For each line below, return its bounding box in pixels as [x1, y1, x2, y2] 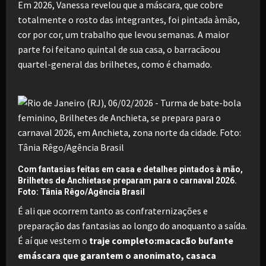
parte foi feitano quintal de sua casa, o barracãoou [18, 43, 220, 55]
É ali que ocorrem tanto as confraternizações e [18, 204, 208, 217]
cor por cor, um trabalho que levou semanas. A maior [18, 28, 229, 40]
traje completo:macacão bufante [89, 234, 233, 246]
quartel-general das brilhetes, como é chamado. [18, 58, 212, 70]
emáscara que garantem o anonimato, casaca [18, 249, 216, 261]
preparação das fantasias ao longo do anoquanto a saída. [18, 219, 247, 232]
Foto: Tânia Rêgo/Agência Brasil [18, 186, 145, 197]
